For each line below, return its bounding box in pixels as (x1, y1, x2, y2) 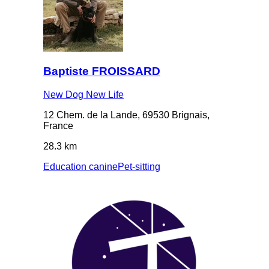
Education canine (43, 162, 118, 172)
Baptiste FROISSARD (43, 65, 160, 78)
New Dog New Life (43, 89, 124, 100)
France (43, 121, 73, 131)
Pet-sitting (118, 162, 160, 172)
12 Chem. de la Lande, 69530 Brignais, (43, 110, 210, 121)
